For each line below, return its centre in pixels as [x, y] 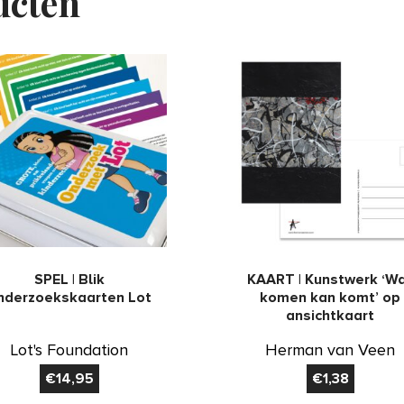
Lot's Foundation [70, 350]
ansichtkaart [331, 316]
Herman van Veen [331, 350]
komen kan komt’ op [331, 298]
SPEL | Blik [70, 280]
